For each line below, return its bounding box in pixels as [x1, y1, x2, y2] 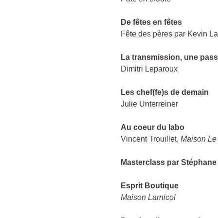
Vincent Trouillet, [121, 135, 181, 144]
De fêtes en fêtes [121, 18, 182, 27]
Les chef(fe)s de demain [121, 88, 209, 97]
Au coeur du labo [121, 123, 184, 132]
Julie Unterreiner [121, 100, 178, 109]
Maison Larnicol [121, 193, 176, 202]
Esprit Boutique [121, 182, 179, 190]
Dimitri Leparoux [121, 65, 178, 73]
